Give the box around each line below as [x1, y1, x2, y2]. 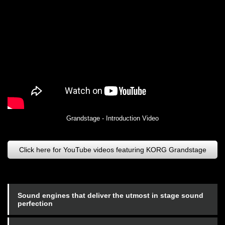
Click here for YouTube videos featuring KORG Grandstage [19, 145, 206, 154]
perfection [18, 199, 53, 207]
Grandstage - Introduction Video [66, 114, 159, 122]
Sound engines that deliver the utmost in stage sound [18, 191, 203, 199]
